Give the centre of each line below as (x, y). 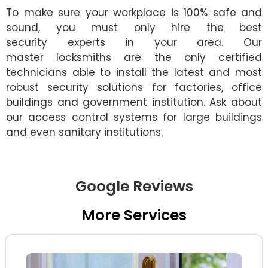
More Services (134, 215)
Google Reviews (134, 186)
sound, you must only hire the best (134, 28)
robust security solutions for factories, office (134, 88)
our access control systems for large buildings (134, 118)
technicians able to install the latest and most (134, 73)
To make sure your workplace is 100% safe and (134, 13)
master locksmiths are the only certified (134, 58)
